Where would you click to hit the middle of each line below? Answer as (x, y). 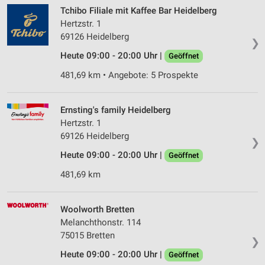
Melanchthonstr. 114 (101, 223)
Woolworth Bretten (97, 210)
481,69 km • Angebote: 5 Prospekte (129, 75)
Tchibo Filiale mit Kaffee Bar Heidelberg (139, 11)
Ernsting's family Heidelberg (116, 110)
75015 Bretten (88, 236)
